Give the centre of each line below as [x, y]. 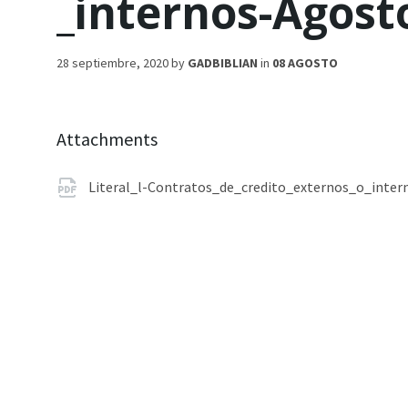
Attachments [107, 139]
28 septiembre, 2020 [114, 63]
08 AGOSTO [305, 63]
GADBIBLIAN [223, 63]
